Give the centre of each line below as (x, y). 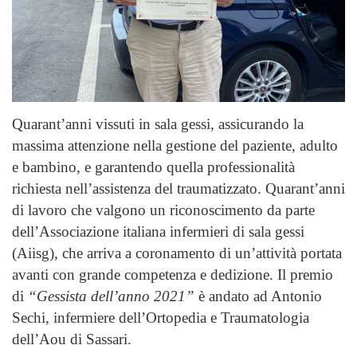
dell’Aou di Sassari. (72, 339)
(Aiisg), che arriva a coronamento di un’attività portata (177, 253)
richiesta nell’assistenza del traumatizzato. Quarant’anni (178, 188)
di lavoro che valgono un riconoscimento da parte (163, 210)
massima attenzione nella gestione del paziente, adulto (175, 145)
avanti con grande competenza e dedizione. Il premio (173, 274)
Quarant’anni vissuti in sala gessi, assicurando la (158, 124)
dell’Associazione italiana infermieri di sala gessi (158, 231)
